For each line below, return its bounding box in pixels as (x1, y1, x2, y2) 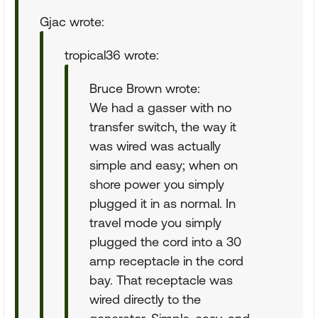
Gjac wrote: (40, 14, 104, 29)
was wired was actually (89, 138, 221, 153)
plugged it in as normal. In (89, 196, 236, 211)
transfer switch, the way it (89, 119, 236, 134)
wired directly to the (89, 292, 201, 307)
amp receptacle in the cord (89, 253, 243, 268)
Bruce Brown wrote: (89, 81, 200, 96)
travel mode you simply (89, 215, 221, 230)
